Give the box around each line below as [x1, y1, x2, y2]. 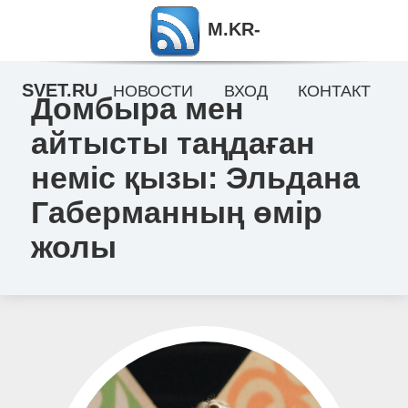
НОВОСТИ [112, 82, 193, 100]
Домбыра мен [30, 91, 244, 126]
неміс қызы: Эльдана [30, 160, 360, 195]
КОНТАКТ [298, 82, 372, 100]
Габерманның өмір [30, 195, 322, 229]
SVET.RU [22, 80, 98, 100]
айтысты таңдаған [30, 126, 315, 160]
